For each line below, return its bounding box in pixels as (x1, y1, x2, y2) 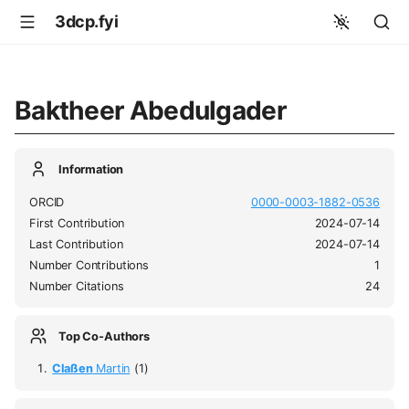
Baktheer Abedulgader (15, 94, 286, 126)
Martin (92, 362, 131, 376)
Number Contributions (29, 257, 149, 272)
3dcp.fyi (55, 12, 119, 31)
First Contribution (29, 215, 125, 230)
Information (58, 162, 124, 176)
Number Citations (29, 278, 124, 293)
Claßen (52, 362, 93, 376)
